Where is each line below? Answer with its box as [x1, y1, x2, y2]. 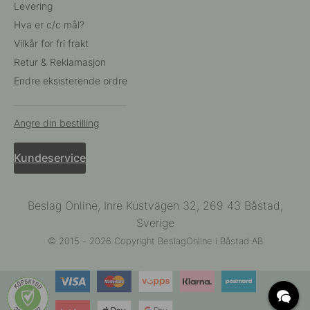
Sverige [136, 216, 174, 230]
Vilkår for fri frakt [14, 37, 89, 49]
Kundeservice [14, 150, 86, 165]
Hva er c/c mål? [14, 18, 84, 30]
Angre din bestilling [14, 116, 99, 129]
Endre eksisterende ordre [14, 74, 127, 86]
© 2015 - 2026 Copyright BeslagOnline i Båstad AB [47, 235, 263, 246]
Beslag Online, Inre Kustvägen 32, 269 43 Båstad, [27, 199, 283, 212]
